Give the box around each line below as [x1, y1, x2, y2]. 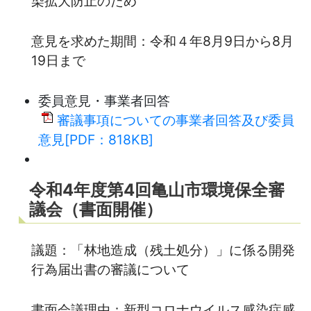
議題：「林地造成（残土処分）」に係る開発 [31, 241, 295, 258]
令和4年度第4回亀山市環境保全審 [29, 179, 285, 200]
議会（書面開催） [29, 199, 162, 219]
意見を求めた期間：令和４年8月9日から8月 [31, 32, 294, 49]
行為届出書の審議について [31, 260, 190, 278]
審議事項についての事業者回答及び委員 [57, 111, 294, 128]
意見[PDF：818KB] [38, 131, 153, 148]
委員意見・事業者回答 [38, 92, 170, 109]
